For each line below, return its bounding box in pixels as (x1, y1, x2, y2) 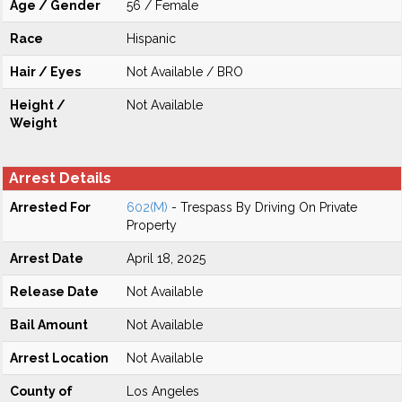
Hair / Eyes (10, 65, 81, 79)
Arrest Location (10, 351, 109, 365)
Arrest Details (9, 170, 111, 187)
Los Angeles (127, 384, 199, 398)
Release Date (10, 284, 99, 299)
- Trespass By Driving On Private (168, 200, 357, 214)
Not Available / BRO (127, 65, 243, 79)
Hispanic (127, 31, 176, 46)
